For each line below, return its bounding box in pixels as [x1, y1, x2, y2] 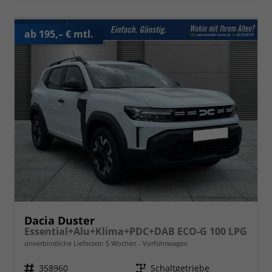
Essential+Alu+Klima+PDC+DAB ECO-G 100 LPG [24, 224, 247, 238]
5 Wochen [106, 238, 137, 248]
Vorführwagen [141, 238, 188, 248]
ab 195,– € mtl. [24, 27, 93, 41]
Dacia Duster [24, 212, 95, 228]
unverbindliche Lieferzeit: [24, 238, 106, 248]
